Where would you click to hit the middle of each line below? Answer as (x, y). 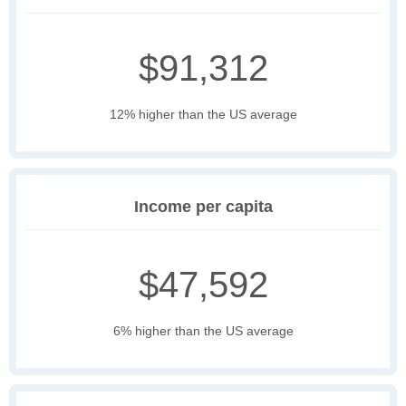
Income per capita (203, 206)
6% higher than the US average (203, 330)
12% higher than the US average (203, 114)
